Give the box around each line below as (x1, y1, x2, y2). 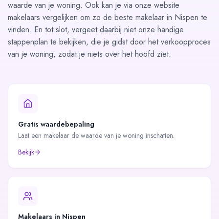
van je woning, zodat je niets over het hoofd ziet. (8, 48, 171, 60)
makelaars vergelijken (8, 12, 78, 23)
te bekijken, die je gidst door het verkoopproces (48, 36, 211, 48)
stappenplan (8, 36, 48, 48)
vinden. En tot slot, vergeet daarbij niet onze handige (8, 24, 184, 36)
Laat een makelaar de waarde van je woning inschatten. (18, 131, 175, 141)
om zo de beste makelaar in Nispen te (78, 12, 207, 23)
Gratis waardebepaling (18, 119, 94, 130)
